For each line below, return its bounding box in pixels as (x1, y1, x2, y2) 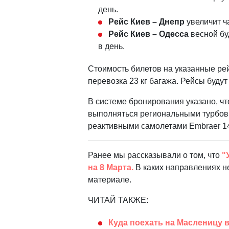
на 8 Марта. (88, 163, 133, 172)
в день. (98, 42, 125, 51)
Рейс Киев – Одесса (108, 30, 189, 39)
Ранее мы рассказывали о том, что (88, 151, 222, 160)
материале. (88, 175, 131, 185)
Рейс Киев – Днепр (108, 17, 185, 27)
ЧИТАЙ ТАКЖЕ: (88, 196, 148, 205)
